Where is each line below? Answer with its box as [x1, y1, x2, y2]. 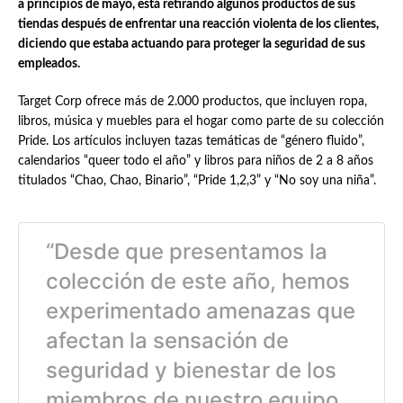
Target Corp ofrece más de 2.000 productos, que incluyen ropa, [17, 95, 367, 108]
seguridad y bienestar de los [45, 357, 336, 383]
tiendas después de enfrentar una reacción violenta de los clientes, [17, 18, 379, 31]
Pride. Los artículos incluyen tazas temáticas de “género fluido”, [17, 135, 364, 148]
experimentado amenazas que [45, 298, 355, 324]
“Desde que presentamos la [45, 238, 327, 264]
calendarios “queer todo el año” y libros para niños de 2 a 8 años [17, 155, 373, 167]
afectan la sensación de [45, 327, 289, 354]
